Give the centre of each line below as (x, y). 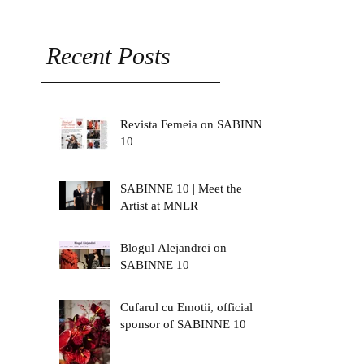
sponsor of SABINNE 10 (183, 324)
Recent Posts (108, 55)
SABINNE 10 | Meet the (181, 188)
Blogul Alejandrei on (173, 247)
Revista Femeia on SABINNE (195, 124)
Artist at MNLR (159, 205)
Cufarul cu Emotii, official (186, 307)
